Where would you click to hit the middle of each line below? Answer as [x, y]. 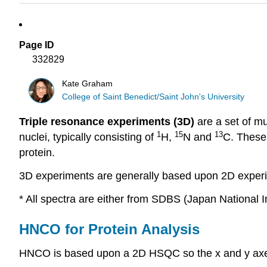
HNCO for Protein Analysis [109, 229]
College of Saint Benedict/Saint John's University [153, 97]
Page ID [37, 45]
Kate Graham [88, 83]
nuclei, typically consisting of [88, 137]
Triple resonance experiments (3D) [107, 122]
